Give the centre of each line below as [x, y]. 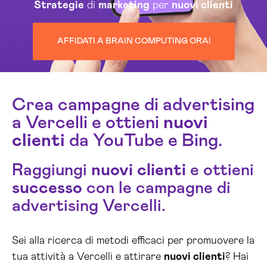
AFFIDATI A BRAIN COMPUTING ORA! [133, 41]
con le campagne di [156, 188]
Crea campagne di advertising [133, 105]
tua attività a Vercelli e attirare [88, 257]
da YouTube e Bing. [144, 141]
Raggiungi [52, 170]
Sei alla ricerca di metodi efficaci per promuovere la [133, 241]
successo [47, 188]
